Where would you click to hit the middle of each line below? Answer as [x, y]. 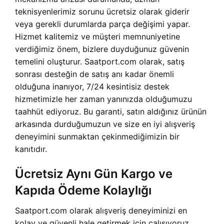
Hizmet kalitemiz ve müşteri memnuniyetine [97, 37]
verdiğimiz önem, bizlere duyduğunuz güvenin [102, 49]
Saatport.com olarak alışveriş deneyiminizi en [101, 211]
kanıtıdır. [31, 149]
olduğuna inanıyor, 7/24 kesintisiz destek [92, 87]
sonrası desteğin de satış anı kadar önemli [94, 74]
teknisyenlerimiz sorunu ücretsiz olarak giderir [102, 12]
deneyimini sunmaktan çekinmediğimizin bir [97, 137]
